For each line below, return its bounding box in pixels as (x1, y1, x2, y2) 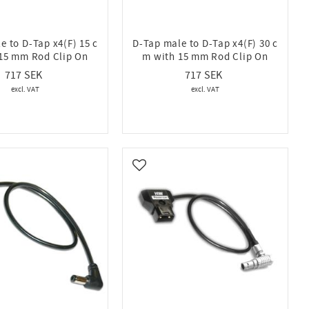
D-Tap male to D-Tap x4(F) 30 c (132, 37, 278, 51)
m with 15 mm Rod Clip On (142, 50, 268, 64)
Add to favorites (138, 165, 212, 179)
